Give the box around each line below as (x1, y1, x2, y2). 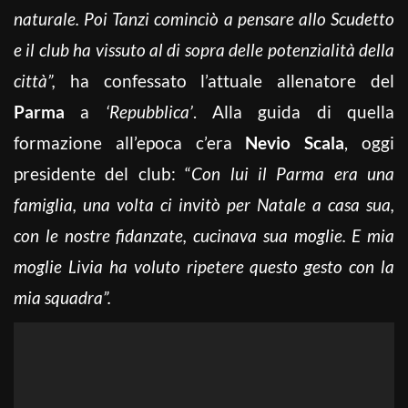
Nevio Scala (245, 131, 345, 153)
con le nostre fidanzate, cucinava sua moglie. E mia (14, 224, 394, 246)
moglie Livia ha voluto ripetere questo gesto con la (14, 255, 394, 277)
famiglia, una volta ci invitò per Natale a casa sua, (14, 193, 394, 215)
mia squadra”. (14, 286, 111, 308)
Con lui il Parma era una (191, 162, 394, 184)
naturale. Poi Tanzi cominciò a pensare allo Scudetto (14, 7, 394, 29)
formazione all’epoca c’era (14, 131, 246, 153)
